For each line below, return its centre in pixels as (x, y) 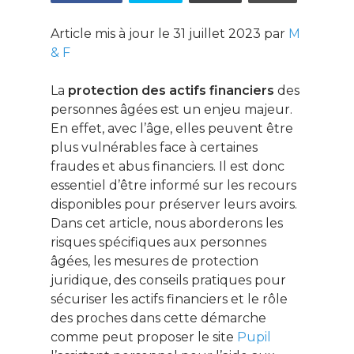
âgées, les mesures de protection (154, 262)
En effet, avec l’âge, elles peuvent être (172, 129)
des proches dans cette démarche (158, 318)
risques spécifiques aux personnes (158, 243)
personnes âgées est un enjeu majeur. (171, 110)
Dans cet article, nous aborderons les (167, 224)
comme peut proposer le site (142, 337)
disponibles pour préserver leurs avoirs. (174, 205)
